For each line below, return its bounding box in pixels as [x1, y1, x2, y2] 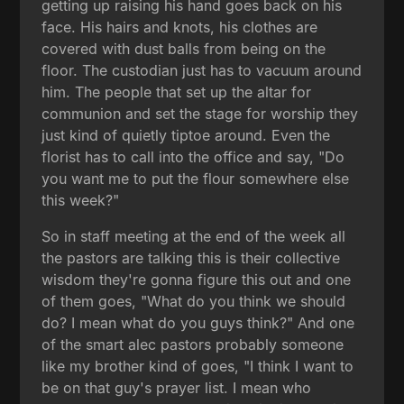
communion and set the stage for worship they [41, 104, 359, 123]
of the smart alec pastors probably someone [41, 335, 344, 353]
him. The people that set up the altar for [41, 82, 312, 101]
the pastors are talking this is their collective [41, 248, 341, 267]
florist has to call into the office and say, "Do [41, 147, 345, 166]
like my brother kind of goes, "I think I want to [41, 356, 354, 375]
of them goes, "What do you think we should [41, 291, 346, 310]
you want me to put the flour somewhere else [41, 169, 350, 188]
